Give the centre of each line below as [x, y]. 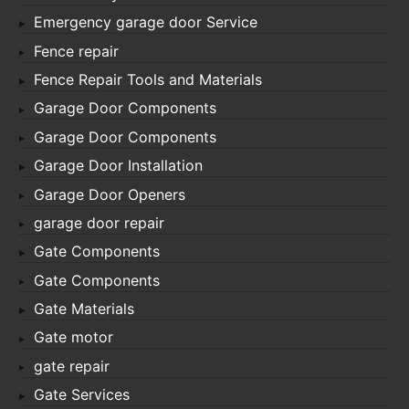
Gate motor [73, 337]
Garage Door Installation [118, 166]
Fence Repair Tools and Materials [148, 80]
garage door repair [99, 222]
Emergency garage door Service [146, 22]
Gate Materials [84, 309]
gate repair [72, 366]
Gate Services [82, 395]
